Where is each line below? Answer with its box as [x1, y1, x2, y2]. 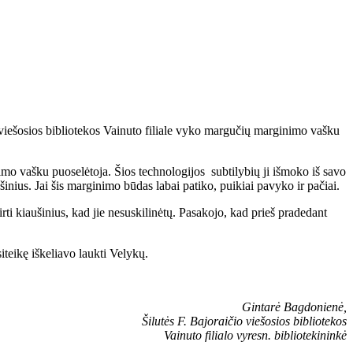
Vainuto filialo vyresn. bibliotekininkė [164, 328, 347, 342]
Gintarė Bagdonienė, [242, 299, 347, 314]
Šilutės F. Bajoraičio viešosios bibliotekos [142, 314, 347, 328]
